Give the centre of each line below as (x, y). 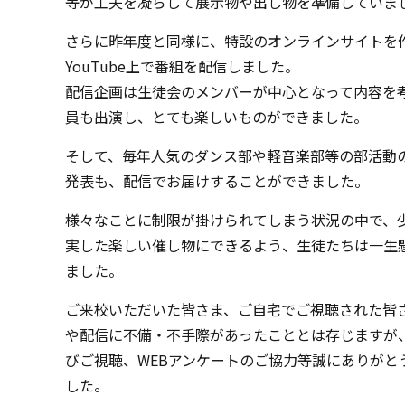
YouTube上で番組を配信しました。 (182, 66)
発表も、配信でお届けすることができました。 (217, 181)
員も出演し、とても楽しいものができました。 (217, 117)
